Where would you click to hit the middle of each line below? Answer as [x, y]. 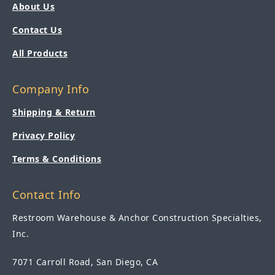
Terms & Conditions [57, 158]
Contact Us [37, 29]
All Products [40, 53]
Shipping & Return [54, 112]
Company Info [51, 89]
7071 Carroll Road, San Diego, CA [85, 261]
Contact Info [46, 194]
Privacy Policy [44, 135]
